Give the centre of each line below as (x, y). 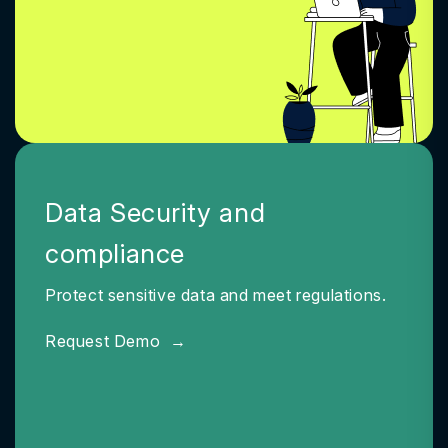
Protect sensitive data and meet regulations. (216, 295)
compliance (115, 253)
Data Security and (155, 212)
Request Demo (105, 341)
